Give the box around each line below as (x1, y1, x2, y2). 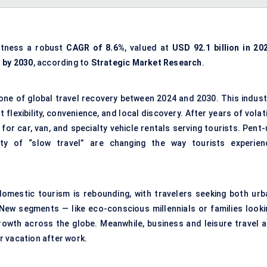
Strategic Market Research (91, 58, 202, 68)
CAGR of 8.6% (66, 43, 125, 53)
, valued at (125, 43, 173, 53)
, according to (33, 58, 91, 68)
